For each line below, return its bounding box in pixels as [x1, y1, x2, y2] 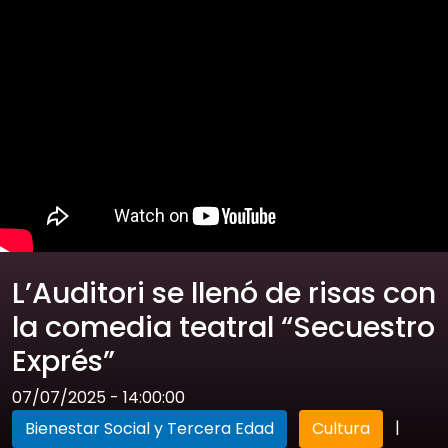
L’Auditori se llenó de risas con [12, 273, 436, 313]
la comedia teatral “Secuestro [12, 307, 435, 347]
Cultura [312, 417, 370, 440]
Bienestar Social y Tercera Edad [25, 417, 274, 440]
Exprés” [12, 341, 115, 381]
